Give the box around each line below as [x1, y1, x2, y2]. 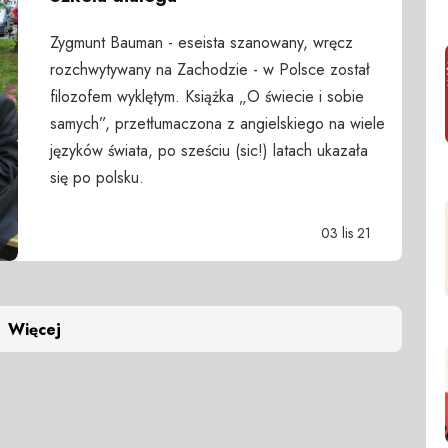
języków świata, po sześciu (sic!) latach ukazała [49, 139, 368, 163]
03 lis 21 [321, 223, 371, 244]
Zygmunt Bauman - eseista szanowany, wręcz [49, 31, 353, 55]
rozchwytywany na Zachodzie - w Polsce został [49, 58, 370, 82]
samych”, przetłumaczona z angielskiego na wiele [49, 112, 385, 136]
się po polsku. [49, 166, 144, 190]
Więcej [7, 317, 61, 341]
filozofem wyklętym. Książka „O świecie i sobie [49, 85, 364, 109]
